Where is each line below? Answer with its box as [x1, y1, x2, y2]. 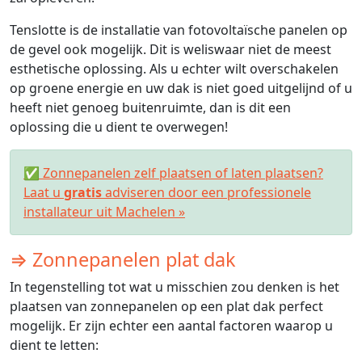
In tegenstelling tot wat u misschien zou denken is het [10, 278, 339, 297]
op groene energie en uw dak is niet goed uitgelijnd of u [10, 79, 352, 98]
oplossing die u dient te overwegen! [10, 118, 228, 137]
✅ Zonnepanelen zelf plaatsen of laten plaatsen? [23, 164, 323, 183]
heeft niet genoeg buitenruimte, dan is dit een [10, 99, 291, 117]
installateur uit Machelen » [23, 203, 185, 221]
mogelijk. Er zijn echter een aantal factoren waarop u [10, 317, 333, 335]
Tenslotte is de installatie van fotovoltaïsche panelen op [10, 21, 347, 40]
